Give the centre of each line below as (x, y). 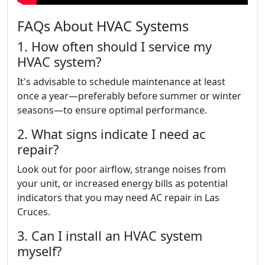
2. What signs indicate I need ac (111, 134)
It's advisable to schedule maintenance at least (121, 82)
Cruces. (34, 212)
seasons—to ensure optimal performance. (112, 110)
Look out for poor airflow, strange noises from (122, 169)
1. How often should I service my (114, 46)
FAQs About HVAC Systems (103, 26)
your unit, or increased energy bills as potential (122, 183)
